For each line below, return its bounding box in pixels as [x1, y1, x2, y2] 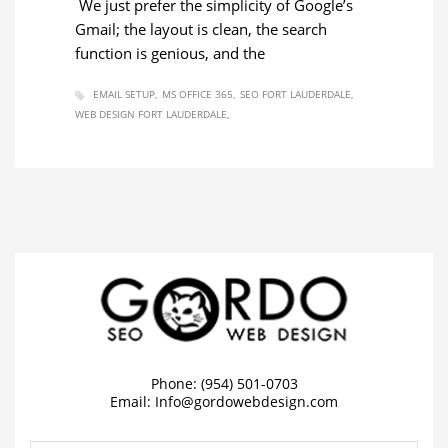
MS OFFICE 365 [162, 87, 233, 102]
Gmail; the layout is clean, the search [75, 19, 327, 40]
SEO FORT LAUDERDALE [240, 87, 351, 102]
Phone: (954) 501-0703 [150, 374, 298, 394]
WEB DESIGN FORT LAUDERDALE [75, 106, 227, 121]
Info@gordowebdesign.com [155, 392, 338, 412]
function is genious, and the [75, 43, 265, 64]
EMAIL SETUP [93, 87, 155, 102]
